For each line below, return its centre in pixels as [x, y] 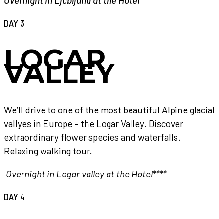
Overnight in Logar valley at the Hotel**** [86, 174]
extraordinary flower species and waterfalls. [92, 137]
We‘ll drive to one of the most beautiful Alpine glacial [109, 109]
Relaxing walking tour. [48, 151]
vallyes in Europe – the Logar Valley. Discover [94, 123]
